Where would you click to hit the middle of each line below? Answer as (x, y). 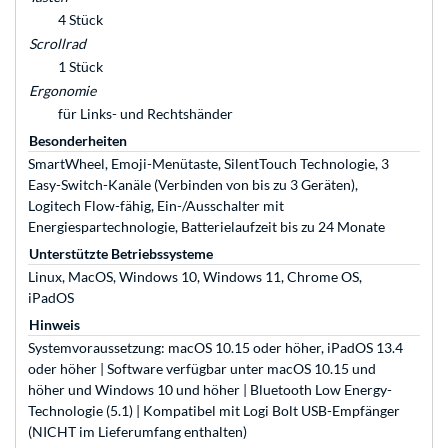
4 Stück (80, 20)
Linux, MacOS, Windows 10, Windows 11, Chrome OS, (195, 277)
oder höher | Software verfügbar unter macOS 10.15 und (202, 369)
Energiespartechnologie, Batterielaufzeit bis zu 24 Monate (206, 227)
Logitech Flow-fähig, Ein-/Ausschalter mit (156, 206)
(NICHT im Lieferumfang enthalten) (137, 432)
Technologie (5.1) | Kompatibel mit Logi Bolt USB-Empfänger (214, 411)
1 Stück (80, 67)
